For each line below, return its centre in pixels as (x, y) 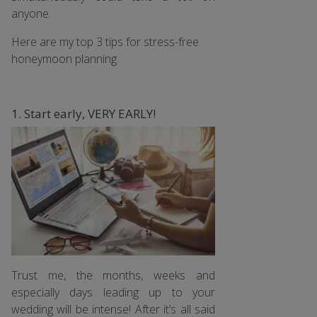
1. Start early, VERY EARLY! (83, 113)
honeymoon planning (64, 58)
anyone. (31, 13)
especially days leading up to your (113, 293)
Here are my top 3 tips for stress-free (105, 41)
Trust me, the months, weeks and (113, 276)
